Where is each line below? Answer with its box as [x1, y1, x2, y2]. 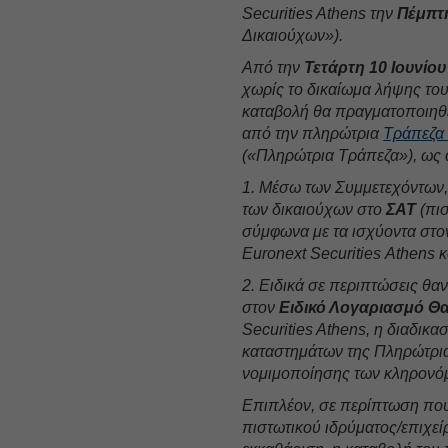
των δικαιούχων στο [242, 200, 387, 218]
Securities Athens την [242, 4, 398, 22]
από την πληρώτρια [242, 124, 384, 142]
